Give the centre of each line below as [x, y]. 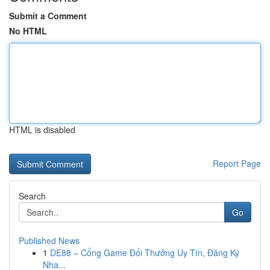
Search [32, 196]
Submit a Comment [48, 16]
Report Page [237, 163]
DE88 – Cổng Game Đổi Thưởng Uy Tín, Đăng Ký [145, 253]
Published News [49, 240]
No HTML [28, 31]
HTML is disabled [42, 130]
